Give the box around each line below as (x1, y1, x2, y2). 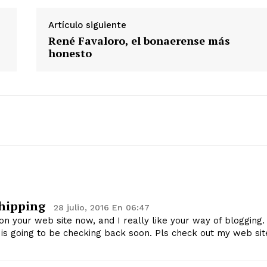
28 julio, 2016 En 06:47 (54, 203, 150, 213)
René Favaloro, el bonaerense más (48, 33, 230, 48)
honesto (48, 46, 92, 61)
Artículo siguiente (48, 20, 126, 31)
